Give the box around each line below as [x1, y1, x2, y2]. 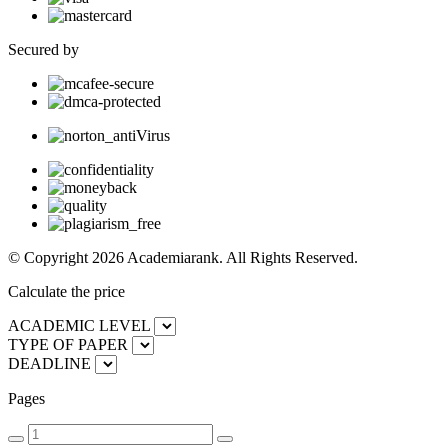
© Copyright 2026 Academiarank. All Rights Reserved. [8, 248, 358, 266]
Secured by [8, 40, 79, 58]
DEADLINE [8, 354, 91, 372]
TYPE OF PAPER [8, 335, 128, 353]
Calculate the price [8, 282, 125, 300]
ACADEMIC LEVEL [8, 316, 150, 334]
